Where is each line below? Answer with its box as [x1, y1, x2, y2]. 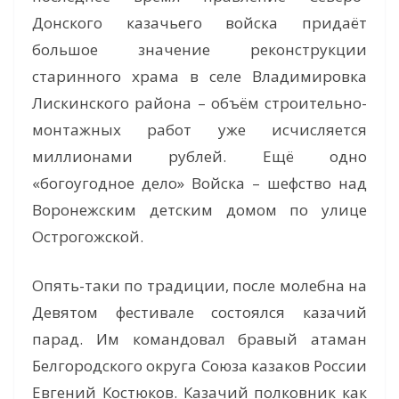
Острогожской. [32, 225, 143, 247]
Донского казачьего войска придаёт [32, 12, 367, 33]
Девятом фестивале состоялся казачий [32, 302, 367, 323]
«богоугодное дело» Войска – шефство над [32, 172, 367, 193]
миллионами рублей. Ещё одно [32, 145, 367, 167]
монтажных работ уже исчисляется [32, 118, 367, 140]
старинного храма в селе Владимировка [32, 65, 367, 86]
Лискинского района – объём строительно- [32, 92, 367, 113]
